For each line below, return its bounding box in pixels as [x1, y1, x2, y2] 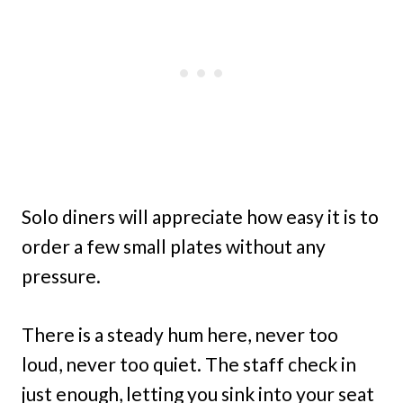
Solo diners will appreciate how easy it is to [22, 204, 379, 228]
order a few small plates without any [22, 234, 326, 257]
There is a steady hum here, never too [22, 322, 338, 345]
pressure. [22, 264, 101, 287]
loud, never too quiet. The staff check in [22, 352, 356, 375]
